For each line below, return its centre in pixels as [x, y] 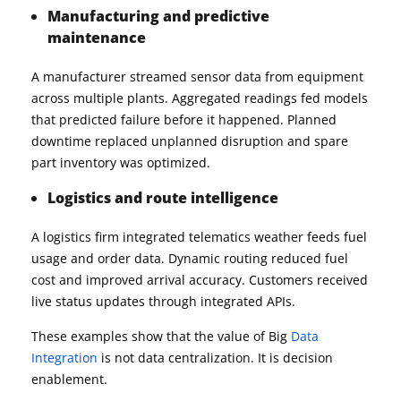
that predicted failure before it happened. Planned [184, 120]
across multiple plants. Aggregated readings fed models [200, 98]
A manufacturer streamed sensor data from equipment [197, 77]
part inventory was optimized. [121, 163]
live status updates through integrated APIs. [163, 302]
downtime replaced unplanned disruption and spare [190, 141]
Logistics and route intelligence [163, 198]
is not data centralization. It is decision [215, 358]
